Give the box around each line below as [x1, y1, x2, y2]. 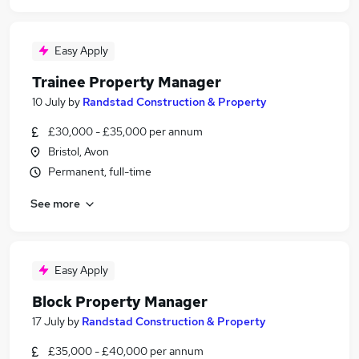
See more [30, 196, 80, 211]
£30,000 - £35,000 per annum [48, 124, 203, 139]
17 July [32, 314, 65, 329]
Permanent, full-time [48, 164, 151, 179]
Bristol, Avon [48, 144, 109, 159]
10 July [32, 95, 66, 109]
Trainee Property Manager [32, 73, 221, 91]
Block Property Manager [32, 292, 208, 311]
